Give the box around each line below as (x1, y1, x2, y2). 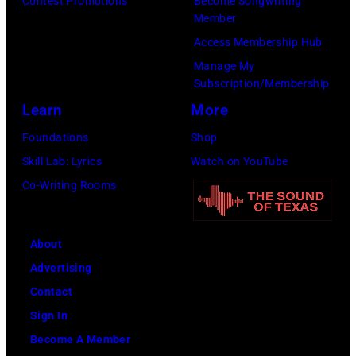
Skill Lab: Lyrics (22, 155, 103, 168)
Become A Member (30, 333, 131, 346)
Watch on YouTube (191, 155, 288, 168)
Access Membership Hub (194, 36, 323, 49)
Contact (30, 285, 72, 299)
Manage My (194, 60, 255, 73)
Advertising (30, 261, 92, 275)
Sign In (30, 309, 68, 323)
